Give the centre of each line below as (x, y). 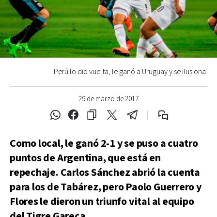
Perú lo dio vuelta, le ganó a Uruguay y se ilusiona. (131, 72)
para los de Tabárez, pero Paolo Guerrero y (106, 187)
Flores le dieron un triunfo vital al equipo (102, 202)
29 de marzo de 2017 (108, 99)
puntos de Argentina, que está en (85, 158)
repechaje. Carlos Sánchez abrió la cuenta (105, 173)
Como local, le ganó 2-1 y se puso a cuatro (104, 144)
